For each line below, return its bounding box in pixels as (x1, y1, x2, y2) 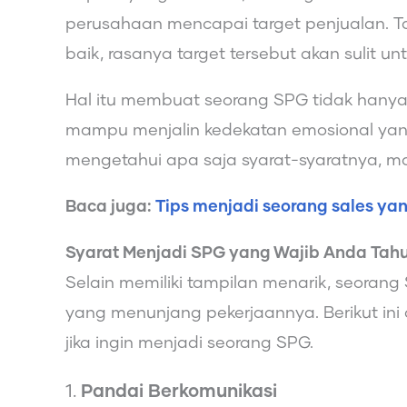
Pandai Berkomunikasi (81, 382, 277, 401)
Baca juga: (65, 198, 155, 215)
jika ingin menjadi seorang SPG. (65, 334, 313, 352)
